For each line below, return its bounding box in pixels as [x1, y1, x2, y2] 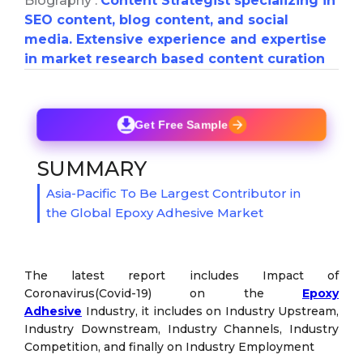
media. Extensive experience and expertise [24, 31, 327, 47]
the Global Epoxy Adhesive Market [46, 204, 263, 220]
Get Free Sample [134, 117, 229, 131]
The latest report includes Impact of [24, 267, 339, 283]
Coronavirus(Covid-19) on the [24, 285, 302, 301]
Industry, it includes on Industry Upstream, [82, 303, 339, 318]
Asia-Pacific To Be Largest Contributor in [46, 185, 301, 201]
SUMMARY [37, 156, 147, 181]
